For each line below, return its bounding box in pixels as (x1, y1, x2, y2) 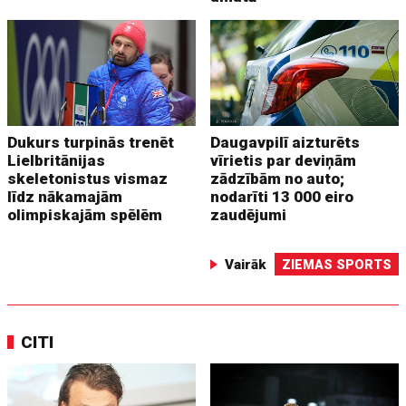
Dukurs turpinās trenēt (7, 132, 175, 151)
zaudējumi (210, 205, 287, 224)
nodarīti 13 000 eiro (210, 187, 354, 206)
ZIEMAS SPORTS (281, 256, 391, 272)
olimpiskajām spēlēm (7, 205, 163, 224)
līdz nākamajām (7, 187, 123, 206)
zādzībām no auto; (210, 169, 345, 188)
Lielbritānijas (7, 150, 106, 169)
